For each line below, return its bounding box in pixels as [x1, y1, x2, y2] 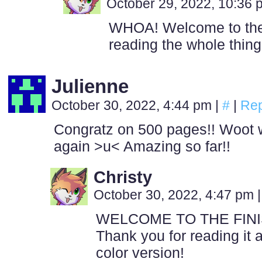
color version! [96, 244, 184, 261]
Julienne [51, 75, 129, 97]
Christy [94, 168, 152, 187]
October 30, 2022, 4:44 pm [51, 98, 215, 113]
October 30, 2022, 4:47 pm [94, 187, 257, 202]
